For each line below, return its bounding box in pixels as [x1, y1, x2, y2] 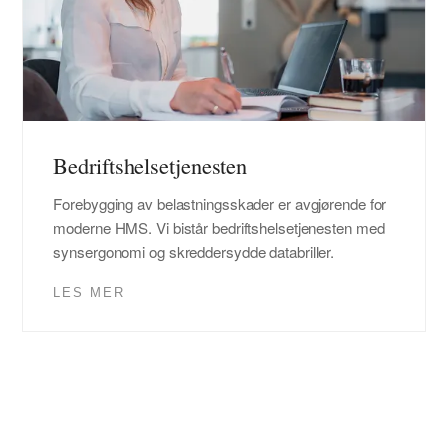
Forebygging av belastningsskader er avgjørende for [53, 193, 387, 215]
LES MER [53, 285, 126, 301]
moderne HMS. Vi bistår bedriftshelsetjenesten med [53, 217, 385, 239]
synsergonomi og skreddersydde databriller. [53, 241, 335, 263]
